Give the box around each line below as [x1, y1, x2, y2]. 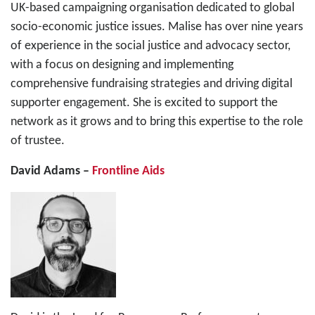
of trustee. [11, 134, 65, 148]
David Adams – [11, 164, 92, 178]
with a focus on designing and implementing [11, 58, 233, 72]
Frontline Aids [92, 164, 165, 178]
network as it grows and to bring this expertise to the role [11, 115, 303, 129]
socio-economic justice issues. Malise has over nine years [11, 20, 303, 34]
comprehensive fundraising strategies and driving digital [11, 77, 292, 91]
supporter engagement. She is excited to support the [11, 96, 278, 110]
